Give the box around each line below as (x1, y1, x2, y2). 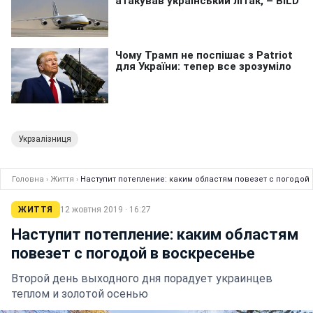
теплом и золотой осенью (11, 286, 148, 300)
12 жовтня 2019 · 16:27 (59, 204, 151, 214)
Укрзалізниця (18, 133, 71, 144)
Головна (12, 174, 44, 184)
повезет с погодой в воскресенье (11, 244, 255, 262)
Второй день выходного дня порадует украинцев (11, 271, 272, 285)
